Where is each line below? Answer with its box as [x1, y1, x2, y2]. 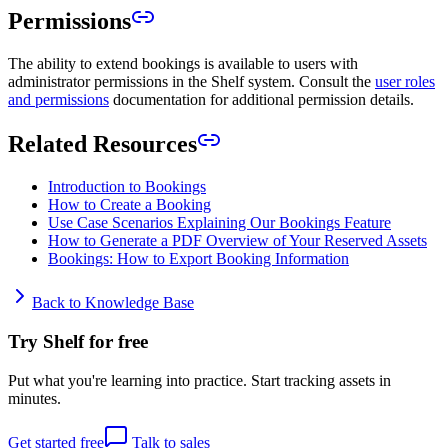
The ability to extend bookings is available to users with [8, 54, 358, 72]
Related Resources [8, 131, 197, 158]
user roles [375, 72, 435, 90]
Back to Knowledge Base [32, 294, 194, 312]
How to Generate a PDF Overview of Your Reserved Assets [48, 232, 427, 250]
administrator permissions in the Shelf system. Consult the [8, 72, 375, 90]
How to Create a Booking [48, 196, 211, 214]
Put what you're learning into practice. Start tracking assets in [8, 371, 391, 389]
